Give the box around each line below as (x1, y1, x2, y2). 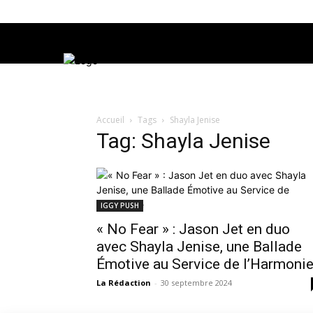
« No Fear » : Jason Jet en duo (96, 221, 290, 238)
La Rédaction (96, 277, 151, 289)
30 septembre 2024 (161, 277, 232, 289)
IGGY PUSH (101, 201, 139, 211)
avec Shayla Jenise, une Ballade (96, 238, 302, 256)
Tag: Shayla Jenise (96, 129, 270, 154)
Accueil (96, 114, 124, 126)
